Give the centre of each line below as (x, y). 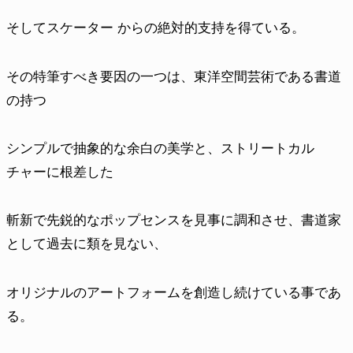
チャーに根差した (60, 172)
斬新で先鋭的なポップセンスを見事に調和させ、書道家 (174, 220)
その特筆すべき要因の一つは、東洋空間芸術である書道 (174, 76)
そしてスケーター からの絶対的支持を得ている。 (156, 28)
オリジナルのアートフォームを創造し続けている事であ (174, 292)
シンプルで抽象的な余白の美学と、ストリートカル (160, 148)
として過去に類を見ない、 (87, 244)
